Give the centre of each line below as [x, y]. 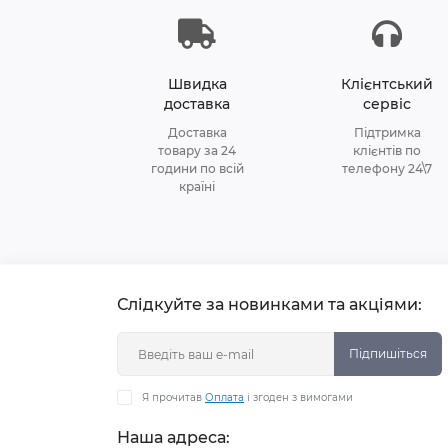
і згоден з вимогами [298, 397]
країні [197, 186]
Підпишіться [388, 353]
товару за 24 [197, 150]
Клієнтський [387, 83]
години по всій [197, 168]
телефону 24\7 [387, 168]
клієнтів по [387, 150]
